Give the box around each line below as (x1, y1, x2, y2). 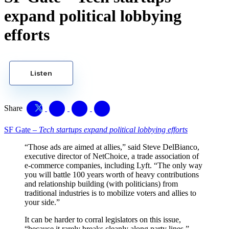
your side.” (25, 197, 60, 207)
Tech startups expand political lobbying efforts (39, 125, 188, 134)
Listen (30, 68, 52, 77)
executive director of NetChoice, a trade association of (25, 151, 199, 161)
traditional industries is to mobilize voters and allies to (25, 188, 196, 197)
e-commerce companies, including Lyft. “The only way (25, 161, 202, 170)
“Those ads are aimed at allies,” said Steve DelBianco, (25, 142, 199, 151)
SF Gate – (4, 125, 39, 134)
